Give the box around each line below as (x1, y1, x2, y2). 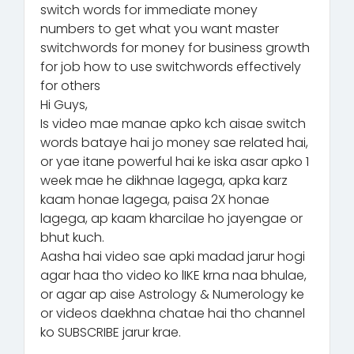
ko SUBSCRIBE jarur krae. (40, 322, 181, 341)
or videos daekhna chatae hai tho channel (40, 303, 305, 322)
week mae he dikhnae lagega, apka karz (40, 171, 288, 190)
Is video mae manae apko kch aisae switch (40, 114, 306, 133)
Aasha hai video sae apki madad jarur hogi (40, 247, 305, 265)
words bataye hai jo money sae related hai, (40, 133, 308, 152)
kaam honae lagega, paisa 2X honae (40, 190, 269, 209)
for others (40, 76, 100, 95)
